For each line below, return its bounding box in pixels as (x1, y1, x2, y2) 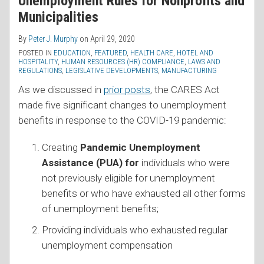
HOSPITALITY (18, 57, 58, 67)
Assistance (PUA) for (42, 157, 141, 169)
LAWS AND (188, 57, 220, 67)
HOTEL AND (177, 48, 213, 58)
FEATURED (94, 48, 127, 58)
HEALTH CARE (130, 48, 173, 58)
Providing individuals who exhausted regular (42, 224, 227, 236)
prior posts (104, 84, 150, 96)
